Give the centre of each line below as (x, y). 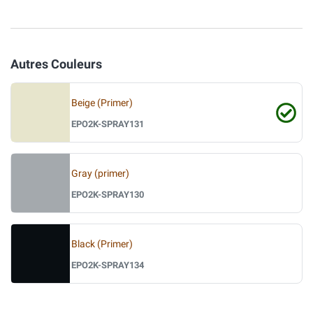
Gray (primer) (100, 173)
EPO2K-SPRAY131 (108, 124)
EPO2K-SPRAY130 (108, 194)
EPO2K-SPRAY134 (108, 265)
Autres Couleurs (56, 64)
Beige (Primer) (102, 103)
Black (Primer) (102, 244)
